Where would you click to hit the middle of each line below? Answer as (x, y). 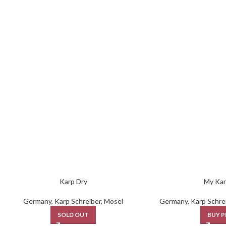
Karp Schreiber (78, 201)
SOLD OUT (73, 215)
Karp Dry (73, 181)
